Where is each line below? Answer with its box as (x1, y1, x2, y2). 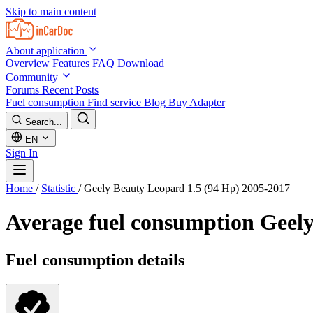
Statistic (41, 182, 78, 194)
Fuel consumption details (6, 250, 184, 269)
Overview (6, 57, 52, 69)
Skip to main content (6, 6, 96, 17)
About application (6, 45, 87, 57)
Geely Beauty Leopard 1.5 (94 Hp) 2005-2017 (84, 182, 290, 194)
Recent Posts (42, 84, 99, 96)
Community (6, 71, 61, 83)
